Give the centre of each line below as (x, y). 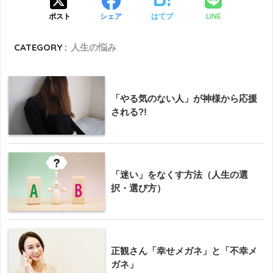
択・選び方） (138, 188)
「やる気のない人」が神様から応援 (184, 99)
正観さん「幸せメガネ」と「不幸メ (184, 251)
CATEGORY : (41, 48)
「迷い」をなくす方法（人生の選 (179, 175)
